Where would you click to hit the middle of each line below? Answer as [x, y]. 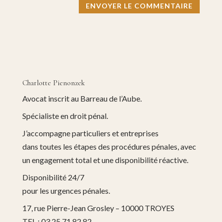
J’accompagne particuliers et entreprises [90, 133]
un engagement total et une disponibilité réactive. [105, 160]
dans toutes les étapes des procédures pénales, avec [109, 146]
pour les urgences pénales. [66, 190]
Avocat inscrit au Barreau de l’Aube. [82, 98]
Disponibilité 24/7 [53, 177]
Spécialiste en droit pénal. [65, 115]
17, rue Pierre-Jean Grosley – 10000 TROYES [98, 208]
